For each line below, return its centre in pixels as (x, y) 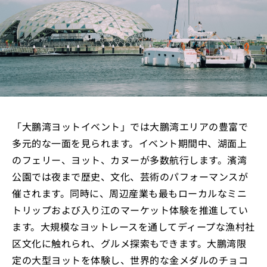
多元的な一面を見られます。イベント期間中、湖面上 (129, 143)
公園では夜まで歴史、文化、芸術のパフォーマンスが (130, 177)
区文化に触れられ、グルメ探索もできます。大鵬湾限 (129, 243)
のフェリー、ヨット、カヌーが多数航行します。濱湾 (129, 160)
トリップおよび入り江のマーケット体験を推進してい (130, 210)
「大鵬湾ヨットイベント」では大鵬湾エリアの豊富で (130, 127)
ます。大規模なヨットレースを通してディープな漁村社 (133, 227)
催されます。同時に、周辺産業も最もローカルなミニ (129, 193)
